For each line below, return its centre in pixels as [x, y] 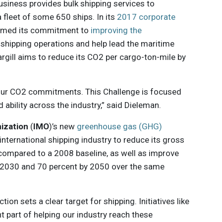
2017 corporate [146, 17]
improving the [116, 30]
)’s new [63, 127]
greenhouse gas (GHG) [120, 127]
